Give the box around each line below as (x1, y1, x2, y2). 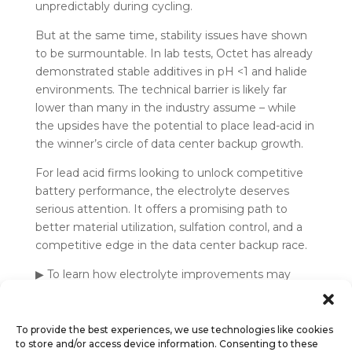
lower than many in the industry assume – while (35, 100, 296, 115)
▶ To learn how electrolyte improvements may (35, 266, 291, 281)
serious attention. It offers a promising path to (35, 201, 288, 216)
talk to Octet (211, 284, 282, 299)
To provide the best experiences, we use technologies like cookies (16, 324, 333, 335)
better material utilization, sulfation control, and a (35, 219, 302, 234)
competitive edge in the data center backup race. (35, 237, 307, 252)
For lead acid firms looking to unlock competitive (35, 165, 303, 180)
